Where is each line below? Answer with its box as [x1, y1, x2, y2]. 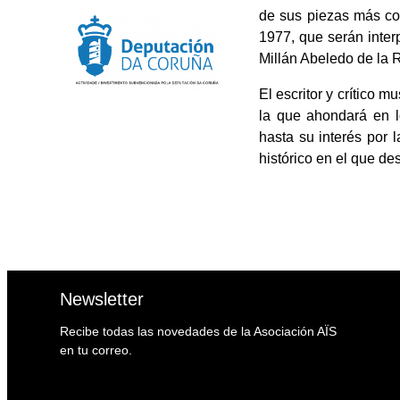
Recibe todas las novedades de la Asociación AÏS [60, 324, 337, 338]
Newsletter [60, 289, 145, 309]
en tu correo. [60, 343, 133, 357]
